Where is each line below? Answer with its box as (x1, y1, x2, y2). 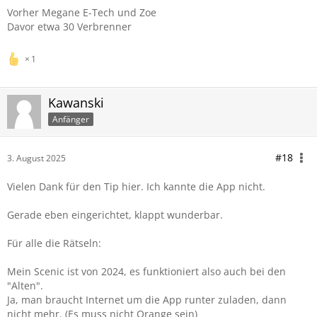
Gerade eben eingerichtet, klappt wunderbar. (7, 208, 223, 221)
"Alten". (7, 279, 43, 292)
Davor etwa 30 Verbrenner (7, 20, 132, 33)
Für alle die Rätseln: (7, 236, 101, 250)
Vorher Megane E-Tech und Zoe (7, 6, 156, 19)
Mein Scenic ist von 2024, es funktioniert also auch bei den (7, 265, 286, 278)
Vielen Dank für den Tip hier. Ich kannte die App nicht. (7, 180, 265, 193)
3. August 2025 (7, 152, 66, 164)
